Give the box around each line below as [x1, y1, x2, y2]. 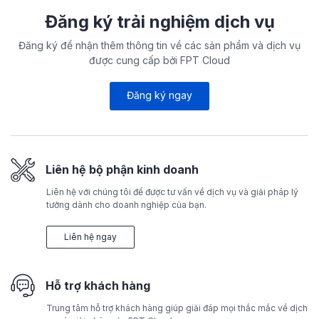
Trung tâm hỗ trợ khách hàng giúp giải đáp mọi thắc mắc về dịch [46, 302, 308, 313]
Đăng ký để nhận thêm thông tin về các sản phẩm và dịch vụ [19, 38, 300, 51]
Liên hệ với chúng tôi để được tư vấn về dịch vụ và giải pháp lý [46, 186, 298, 197]
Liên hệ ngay [64, 231, 117, 242]
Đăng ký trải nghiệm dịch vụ [44, 11, 275, 32]
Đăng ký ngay [127, 88, 192, 101]
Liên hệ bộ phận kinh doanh [46, 162, 199, 177]
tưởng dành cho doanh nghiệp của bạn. [46, 199, 206, 210]
